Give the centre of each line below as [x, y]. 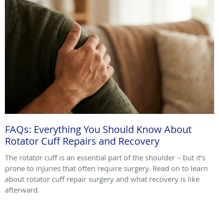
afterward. [22, 189]
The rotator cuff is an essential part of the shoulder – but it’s [105, 157]
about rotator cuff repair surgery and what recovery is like [102, 179]
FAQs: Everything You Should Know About [98, 129]
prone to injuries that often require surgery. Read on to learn [106, 168]
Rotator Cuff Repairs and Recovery [82, 141]
